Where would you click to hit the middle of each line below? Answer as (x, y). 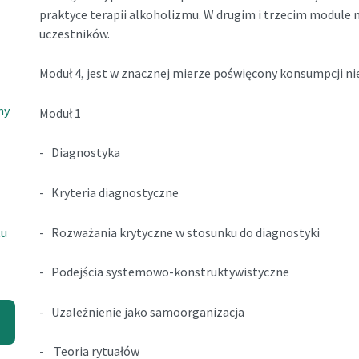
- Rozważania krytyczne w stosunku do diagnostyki (179, 232)
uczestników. (74, 33)
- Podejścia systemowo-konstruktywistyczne (164, 272)
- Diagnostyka (79, 153)
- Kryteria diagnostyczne (109, 192)
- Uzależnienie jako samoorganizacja (141, 311)
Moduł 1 (60, 113)
